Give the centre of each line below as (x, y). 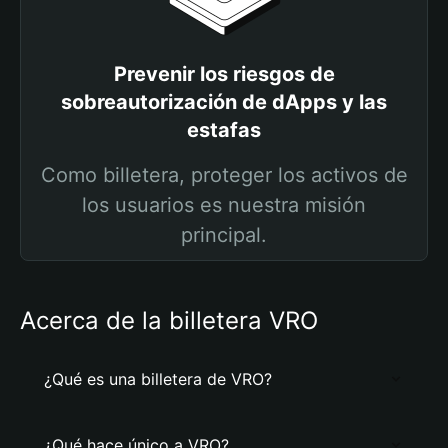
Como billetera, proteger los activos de (224, 175)
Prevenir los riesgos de (224, 74)
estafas (224, 130)
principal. (224, 235)
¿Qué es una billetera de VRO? (158, 379)
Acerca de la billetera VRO (169, 320)
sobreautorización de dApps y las (224, 102)
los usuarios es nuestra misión (224, 205)
